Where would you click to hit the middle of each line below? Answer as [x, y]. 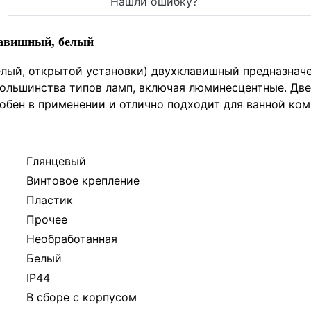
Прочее [47, 219]
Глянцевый [56, 161]
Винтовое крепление [83, 180]
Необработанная [72, 239]
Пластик [50, 200]
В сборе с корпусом [82, 297]
